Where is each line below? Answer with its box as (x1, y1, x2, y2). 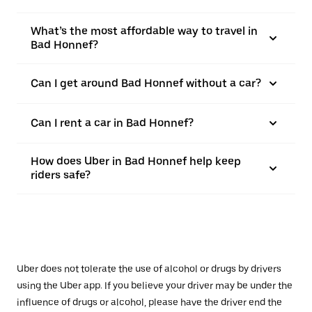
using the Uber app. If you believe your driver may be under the (17, 280, 292, 291)
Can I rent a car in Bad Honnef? (31, 116, 194, 130)
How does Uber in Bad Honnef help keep (31, 155, 241, 168)
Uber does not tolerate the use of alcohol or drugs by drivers (17, 263, 281, 274)
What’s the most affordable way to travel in (31, 24, 258, 38)
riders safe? (31, 169, 91, 182)
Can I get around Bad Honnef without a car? (31, 77, 261, 90)
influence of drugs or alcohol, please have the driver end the (17, 297, 282, 308)
